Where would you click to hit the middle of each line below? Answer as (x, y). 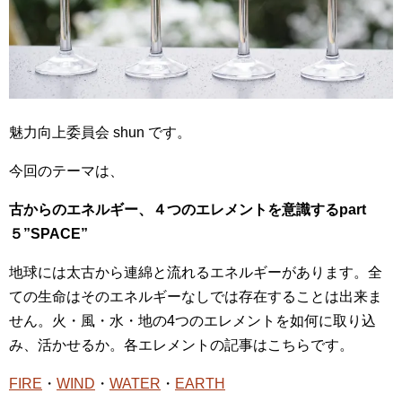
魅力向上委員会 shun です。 (100, 132)
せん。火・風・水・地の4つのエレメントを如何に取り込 (192, 320)
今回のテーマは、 (66, 170)
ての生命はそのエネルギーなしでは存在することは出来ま (196, 296)
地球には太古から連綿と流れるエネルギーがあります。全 (196, 272)
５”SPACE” (48, 233)
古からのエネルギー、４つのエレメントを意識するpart (188, 209)
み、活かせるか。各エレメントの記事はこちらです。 (181, 345)
